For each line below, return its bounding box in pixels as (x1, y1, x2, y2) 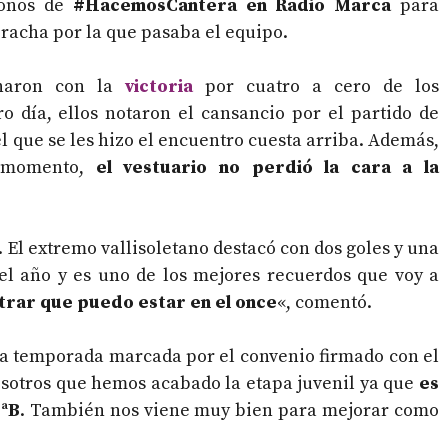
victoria (125, 75, 193, 99)
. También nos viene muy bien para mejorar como (19, 399, 440, 423)
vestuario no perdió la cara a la (111, 156, 440, 180)
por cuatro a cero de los (193, 75, 439, 99)
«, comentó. (277, 291, 372, 315)
